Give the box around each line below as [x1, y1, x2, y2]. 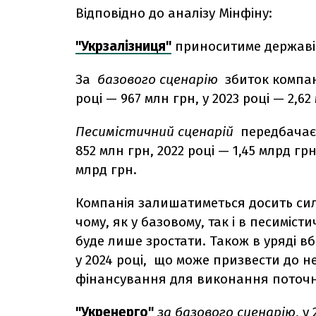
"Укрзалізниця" [75, 37, 171, 54]
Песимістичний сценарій [75, 123, 233, 140]
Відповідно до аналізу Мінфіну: [75, 4, 276, 21]
